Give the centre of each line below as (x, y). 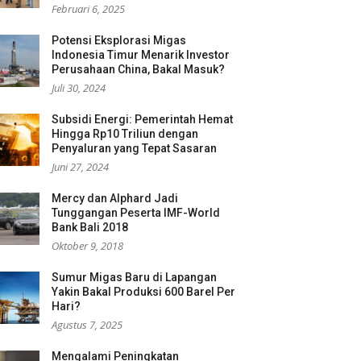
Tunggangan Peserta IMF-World (136, 213)
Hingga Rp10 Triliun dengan (125, 134)
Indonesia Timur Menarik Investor (141, 55)
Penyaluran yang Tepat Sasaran (134, 148)
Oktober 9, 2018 (87, 246)
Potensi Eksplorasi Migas (119, 40)
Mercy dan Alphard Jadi (115, 198)
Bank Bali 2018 (90, 227)
